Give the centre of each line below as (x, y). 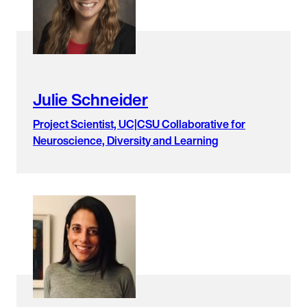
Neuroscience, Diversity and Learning (126, 141)
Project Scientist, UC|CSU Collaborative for (139, 124)
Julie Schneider (90, 100)
